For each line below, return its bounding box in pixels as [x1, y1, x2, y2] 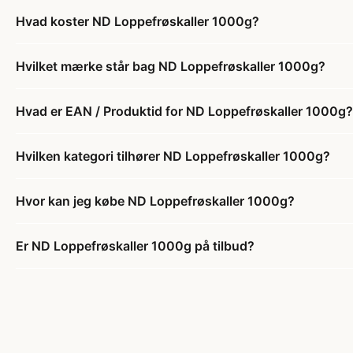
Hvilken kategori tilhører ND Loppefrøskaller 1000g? [16, 148, 330, 165]
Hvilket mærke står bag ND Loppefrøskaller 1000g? [16, 58, 325, 75]
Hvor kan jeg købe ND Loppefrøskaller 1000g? [16, 193, 295, 210]
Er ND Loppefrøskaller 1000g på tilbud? [16, 238, 255, 255]
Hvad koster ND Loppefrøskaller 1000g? [16, 13, 259, 30]
